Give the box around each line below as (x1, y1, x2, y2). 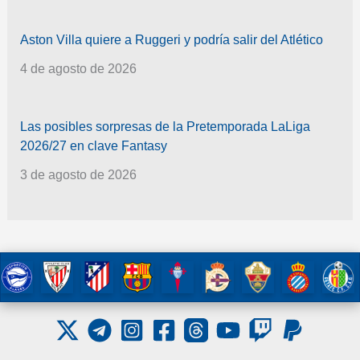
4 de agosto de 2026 (19, 62, 137, 76)
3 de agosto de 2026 (19, 168, 137, 182)
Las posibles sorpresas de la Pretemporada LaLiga (19, 120, 310, 134)
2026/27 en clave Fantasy (19, 139, 167, 153)
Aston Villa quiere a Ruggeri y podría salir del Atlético (19, 33, 323, 47)
